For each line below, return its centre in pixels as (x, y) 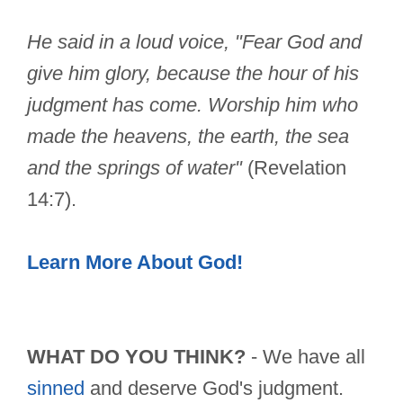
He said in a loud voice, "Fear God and (194, 42)
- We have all (305, 357)
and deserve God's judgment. (214, 389)
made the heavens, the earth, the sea (188, 137)
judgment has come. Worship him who (193, 105)
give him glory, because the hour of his (193, 74)
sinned (56, 389)
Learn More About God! (135, 263)
